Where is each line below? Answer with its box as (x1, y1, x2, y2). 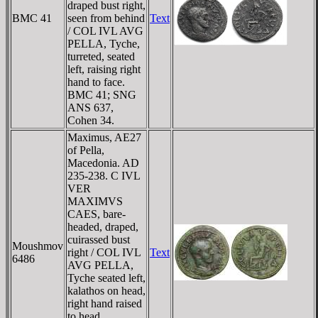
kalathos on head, (67, 284, 146, 297)
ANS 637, (67, 101, 114, 114)
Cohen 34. (67, 114, 114, 126)
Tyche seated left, (67, 271, 146, 284)
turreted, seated (67, 50, 135, 62)
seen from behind (67, 11, 145, 24)
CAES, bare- (67, 207, 126, 220)
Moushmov (12, 239, 63, 252)
